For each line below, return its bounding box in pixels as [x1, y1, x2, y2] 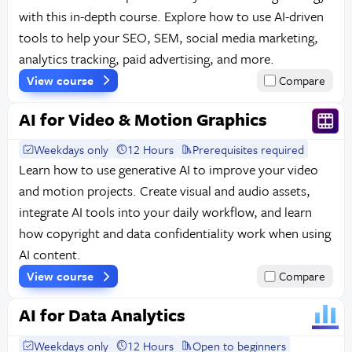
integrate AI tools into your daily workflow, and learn [18, 202, 312, 222]
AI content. [18, 244, 81, 265]
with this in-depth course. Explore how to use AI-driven [18, 5, 324, 26]
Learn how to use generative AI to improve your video [18, 159, 318, 180]
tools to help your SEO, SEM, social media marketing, [18, 27, 318, 47]
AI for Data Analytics [18, 302, 185, 328]
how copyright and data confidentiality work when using [18, 223, 331, 244]
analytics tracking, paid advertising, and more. [18, 48, 274, 68]
